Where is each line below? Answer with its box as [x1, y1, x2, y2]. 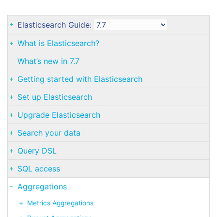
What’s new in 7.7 [17, 56, 79, 66]
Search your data [17, 128, 80, 138]
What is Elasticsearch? [17, 38, 99, 48]
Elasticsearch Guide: [17, 20, 94, 30]
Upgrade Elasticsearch [17, 110, 100, 120]
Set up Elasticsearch [17, 92, 92, 102]
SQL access [17, 164, 60, 174]
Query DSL [17, 146, 57, 156]
